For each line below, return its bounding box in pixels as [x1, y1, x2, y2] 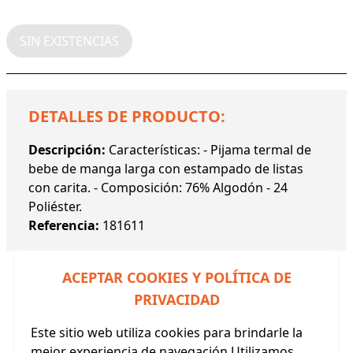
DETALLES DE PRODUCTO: [28, 105, 225, 127]
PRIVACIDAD [133, 290, 220, 309]
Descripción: [28, 140, 109, 158]
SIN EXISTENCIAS [20, 32, 119, 50]
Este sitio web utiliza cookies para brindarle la [30, 324, 303, 341]
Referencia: [28, 216, 102, 234]
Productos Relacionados [88, 329, 265, 351]
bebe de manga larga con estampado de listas [28, 159, 303, 177]
